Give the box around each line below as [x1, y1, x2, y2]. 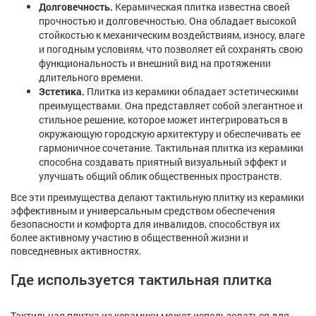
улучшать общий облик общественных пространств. [39, 169, 282, 183]
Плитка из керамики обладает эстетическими [85, 85, 298, 99]
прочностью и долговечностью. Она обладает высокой [39, 14, 296, 28]
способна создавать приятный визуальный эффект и [39, 155, 286, 169]
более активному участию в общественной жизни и [11, 231, 248, 245]
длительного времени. [39, 71, 143, 85]
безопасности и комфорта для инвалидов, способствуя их [11, 217, 280, 231]
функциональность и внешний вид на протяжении [39, 56, 271, 71]
